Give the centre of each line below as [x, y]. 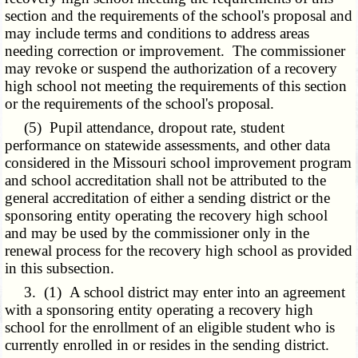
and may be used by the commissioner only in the [157, 233]
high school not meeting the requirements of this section [176, 86]
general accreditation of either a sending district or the [168, 198]
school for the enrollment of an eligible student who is [170, 328]
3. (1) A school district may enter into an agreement [175, 292]
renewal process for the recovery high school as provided [179, 251]
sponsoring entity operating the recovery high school [167, 216]
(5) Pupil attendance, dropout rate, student [145, 128]
